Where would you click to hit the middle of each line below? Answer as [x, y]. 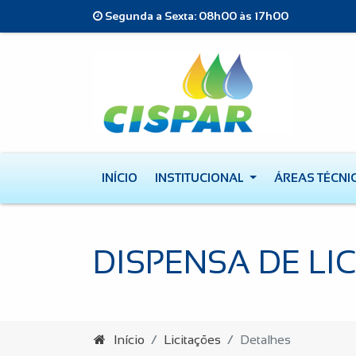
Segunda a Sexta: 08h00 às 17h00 [195, 16]
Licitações [192, 340]
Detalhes [265, 340]
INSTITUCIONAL [201, 178]
